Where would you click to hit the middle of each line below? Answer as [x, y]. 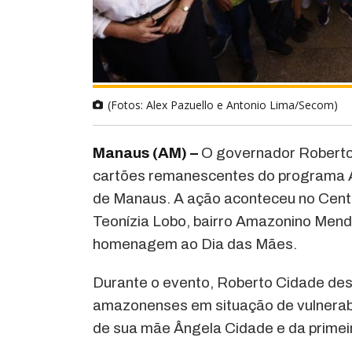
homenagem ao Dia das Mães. [195, 244]
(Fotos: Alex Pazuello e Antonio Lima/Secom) [223, 104]
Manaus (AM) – [146, 152]
